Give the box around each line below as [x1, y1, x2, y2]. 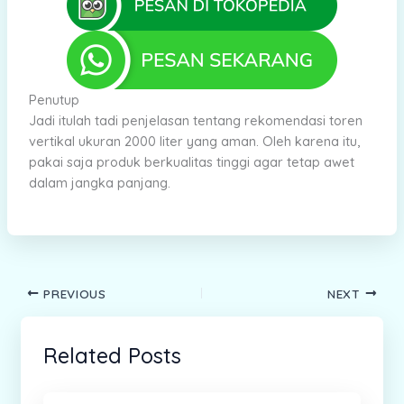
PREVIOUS [39, 285, 106, 301]
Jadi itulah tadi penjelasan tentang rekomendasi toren [28, 112, 363, 130]
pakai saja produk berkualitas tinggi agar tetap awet [28, 153, 354, 171]
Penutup [28, 91, 79, 109]
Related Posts [42, 342, 181, 370]
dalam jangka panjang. [28, 174, 170, 192]
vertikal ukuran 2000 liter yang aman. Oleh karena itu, [28, 133, 360, 151]
